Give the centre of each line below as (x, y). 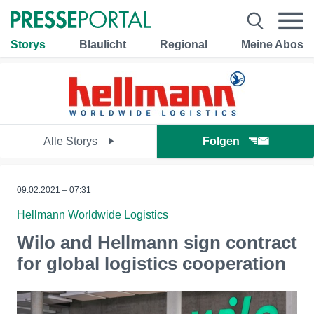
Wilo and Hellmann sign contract (157, 243)
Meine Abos (272, 44)
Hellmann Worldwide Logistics (93, 215)
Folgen (221, 141)
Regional (184, 44)
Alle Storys (71, 141)
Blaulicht (103, 44)
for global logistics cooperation (151, 264)
